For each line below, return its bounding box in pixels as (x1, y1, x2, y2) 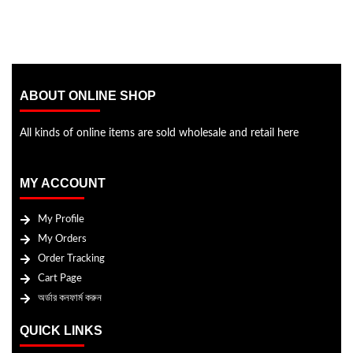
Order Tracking (37, 254, 105, 264)
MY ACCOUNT (20, 176, 106, 190)
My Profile (37, 214, 84, 225)
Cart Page (37, 273, 82, 284)
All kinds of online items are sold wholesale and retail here (20, 128, 299, 139)
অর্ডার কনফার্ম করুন (37, 293, 102, 303)
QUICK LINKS (20, 324, 102, 337)
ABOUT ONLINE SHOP (20, 89, 156, 102)
